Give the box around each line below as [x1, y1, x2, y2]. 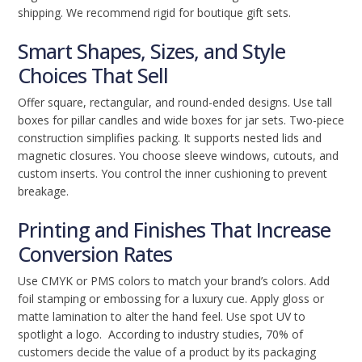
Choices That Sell [18, 61, 168, 89]
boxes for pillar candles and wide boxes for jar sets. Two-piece [18, 112, 344, 128]
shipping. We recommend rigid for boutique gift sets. [18, 5, 291, 20]
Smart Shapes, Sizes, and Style [18, 37, 285, 65]
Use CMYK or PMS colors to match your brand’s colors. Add [18, 273, 330, 288]
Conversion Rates [18, 240, 172, 267]
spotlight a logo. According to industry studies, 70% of [18, 326, 303, 342]
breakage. [18, 183, 69, 199]
